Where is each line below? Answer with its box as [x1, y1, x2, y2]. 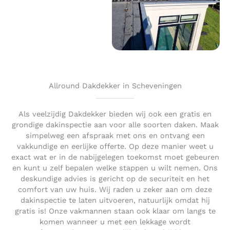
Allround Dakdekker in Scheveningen [48, 81, 182, 91]
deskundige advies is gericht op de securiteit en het [21, 174, 209, 184]
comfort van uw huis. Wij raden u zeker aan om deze [18, 185, 212, 195]
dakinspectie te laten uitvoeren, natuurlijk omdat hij [20, 196, 210, 205]
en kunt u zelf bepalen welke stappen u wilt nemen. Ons [12, 163, 218, 173]
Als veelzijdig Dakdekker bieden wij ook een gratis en [18, 109, 212, 119]
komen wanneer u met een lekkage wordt [40, 217, 190, 227]
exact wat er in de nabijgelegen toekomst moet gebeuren [11, 152, 219, 162]
